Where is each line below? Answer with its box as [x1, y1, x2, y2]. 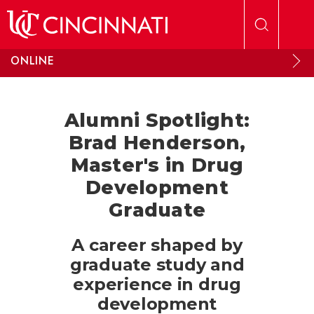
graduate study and [69, 254, 245, 275]
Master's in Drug [70, 153, 244, 177]
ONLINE [11, 53, 55, 69]
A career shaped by [71, 235, 243, 255]
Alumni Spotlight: [64, 109, 250, 132]
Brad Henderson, [68, 131, 246, 154]
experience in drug [73, 274, 241, 294]
